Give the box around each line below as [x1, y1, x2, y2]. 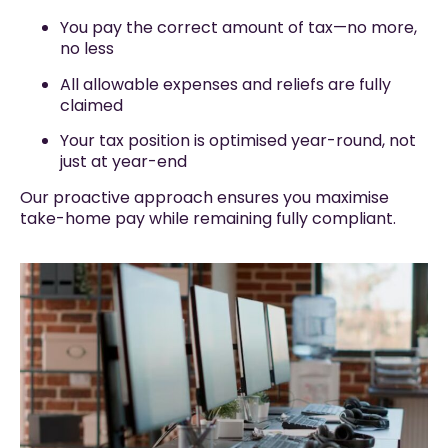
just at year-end [60, 150, 187, 174]
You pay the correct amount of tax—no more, [60, 16, 417, 40]
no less [60, 37, 114, 61]
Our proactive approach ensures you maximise [20, 185, 389, 209]
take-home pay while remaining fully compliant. [20, 206, 396, 230]
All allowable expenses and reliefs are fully [60, 72, 391, 96]
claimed [60, 93, 123, 117]
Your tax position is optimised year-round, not [60, 129, 416, 153]
